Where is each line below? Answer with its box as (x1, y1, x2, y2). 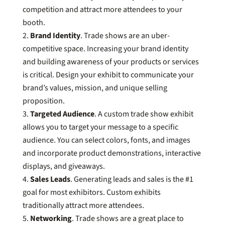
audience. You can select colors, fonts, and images (22, 134, 190, 146)
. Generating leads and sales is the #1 (70, 173, 193, 185)
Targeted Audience (30, 108, 94, 120)
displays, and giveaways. (22, 160, 105, 172)
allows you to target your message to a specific (22, 121, 178, 133)
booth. (22, 17, 47, 28)
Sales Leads (30, 173, 70, 185)
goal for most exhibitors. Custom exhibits (22, 186, 161, 198)
